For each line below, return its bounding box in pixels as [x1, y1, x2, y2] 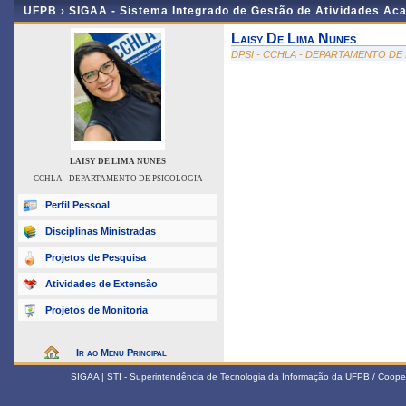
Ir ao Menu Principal [76, 347, 167, 358]
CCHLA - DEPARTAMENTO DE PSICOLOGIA [33, 174, 203, 183]
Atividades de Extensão [45, 278, 158, 289]
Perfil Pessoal [45, 199, 110, 210]
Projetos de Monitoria [45, 304, 148, 315]
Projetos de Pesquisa [45, 252, 146, 263]
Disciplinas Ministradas [45, 226, 156, 237]
